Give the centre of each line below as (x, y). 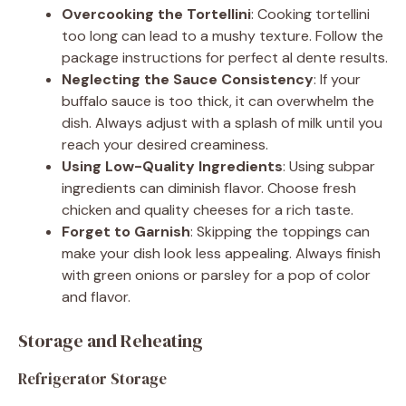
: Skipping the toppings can (280, 231)
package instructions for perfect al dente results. (225, 57)
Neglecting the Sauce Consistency (188, 79)
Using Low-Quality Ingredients (172, 166)
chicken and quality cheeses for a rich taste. (208, 209)
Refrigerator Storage (92, 378)
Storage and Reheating (111, 340)
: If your (337, 79)
